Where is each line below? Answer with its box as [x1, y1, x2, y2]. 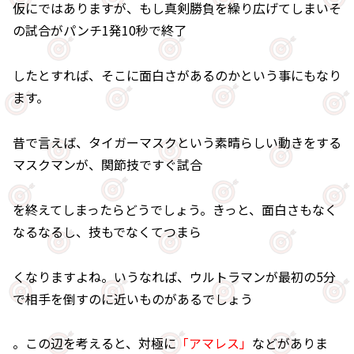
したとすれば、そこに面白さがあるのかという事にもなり [13, 66, 341, 85]
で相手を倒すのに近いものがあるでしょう [13, 288, 253, 308]
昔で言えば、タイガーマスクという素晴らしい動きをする [13, 133, 341, 153]
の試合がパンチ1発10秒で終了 [13, 21, 186, 40]
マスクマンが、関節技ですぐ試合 [13, 155, 202, 175]
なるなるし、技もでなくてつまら [13, 221, 201, 241]
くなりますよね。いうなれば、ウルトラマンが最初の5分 [13, 266, 336, 286]
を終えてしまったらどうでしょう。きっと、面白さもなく [13, 199, 337, 219]
